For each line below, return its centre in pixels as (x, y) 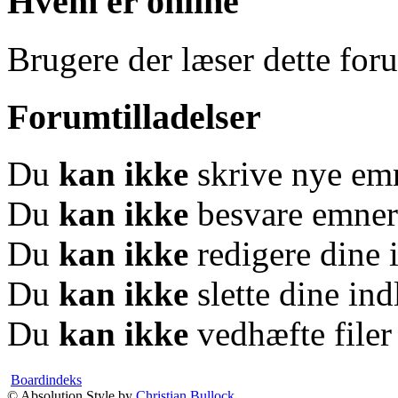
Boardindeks (46, 380)
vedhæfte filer (290, 334)
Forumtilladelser (134, 116)
